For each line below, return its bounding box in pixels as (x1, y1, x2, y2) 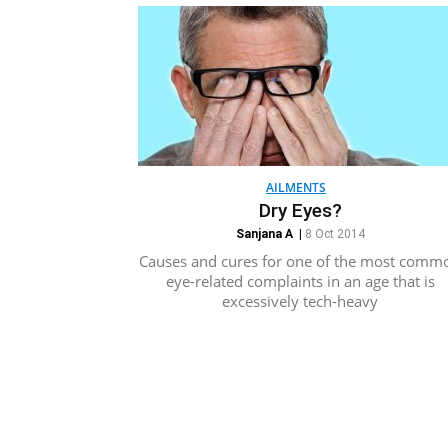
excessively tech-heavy (222, 291, 378, 311)
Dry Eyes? (258, 199, 342, 222)
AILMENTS (266, 179, 326, 196)
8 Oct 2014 (304, 227, 365, 241)
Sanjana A (235, 227, 293, 241)
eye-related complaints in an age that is (165, 271, 435, 291)
